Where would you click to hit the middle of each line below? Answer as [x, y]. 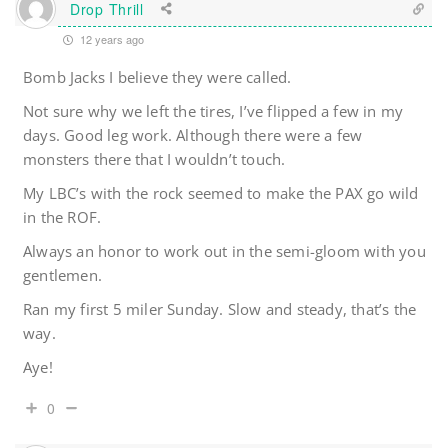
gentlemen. [62, 275]
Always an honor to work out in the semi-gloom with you [224, 251]
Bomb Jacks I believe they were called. [157, 77]
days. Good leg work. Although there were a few [193, 135]
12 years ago [110, 39]
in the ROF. [62, 217]
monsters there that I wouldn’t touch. [154, 159]
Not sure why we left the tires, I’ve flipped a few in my [213, 111]
